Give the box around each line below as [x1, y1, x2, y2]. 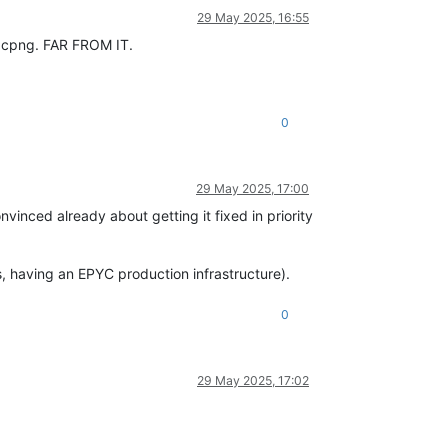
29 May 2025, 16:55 [197, 10, 309, 26]
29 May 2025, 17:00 [196, 181, 309, 197]
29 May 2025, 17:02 [197, 373, 309, 389]
